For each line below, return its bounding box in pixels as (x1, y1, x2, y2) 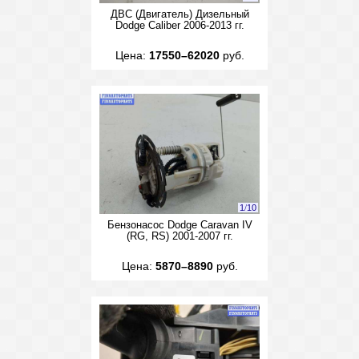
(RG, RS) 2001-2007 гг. (126, 231, 233, 242)
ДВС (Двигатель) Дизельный (110, 9, 249, 20)
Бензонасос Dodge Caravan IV (107, 220, 252, 231)
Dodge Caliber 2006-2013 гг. (115, 20, 244, 31)
